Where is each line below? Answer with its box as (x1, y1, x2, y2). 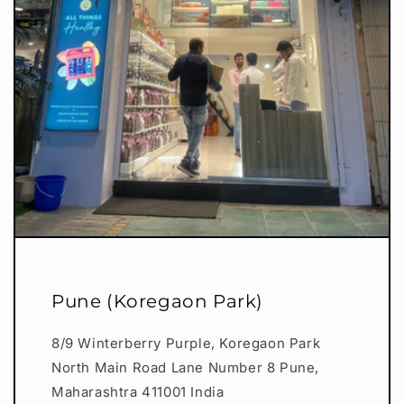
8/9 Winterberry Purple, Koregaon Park (51, 334, 321, 352)
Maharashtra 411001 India (51, 382, 225, 400)
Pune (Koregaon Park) (51, 289, 263, 312)
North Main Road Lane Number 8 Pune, (51, 358, 320, 376)
